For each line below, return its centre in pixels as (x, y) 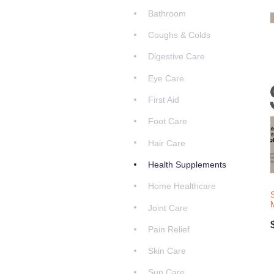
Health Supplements (187, 164)
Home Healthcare (182, 186)
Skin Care (167, 251)
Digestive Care (176, 57)
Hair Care (167, 143)
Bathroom (167, 13)
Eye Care (166, 78)
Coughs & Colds (179, 35)
